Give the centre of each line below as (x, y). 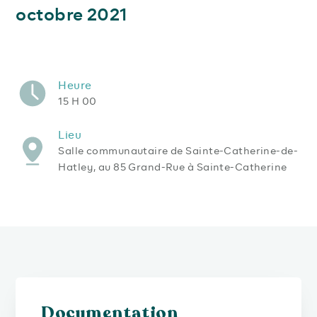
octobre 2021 (71, 15)
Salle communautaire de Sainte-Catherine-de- (178, 151)
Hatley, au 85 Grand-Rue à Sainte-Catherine (173, 167)
